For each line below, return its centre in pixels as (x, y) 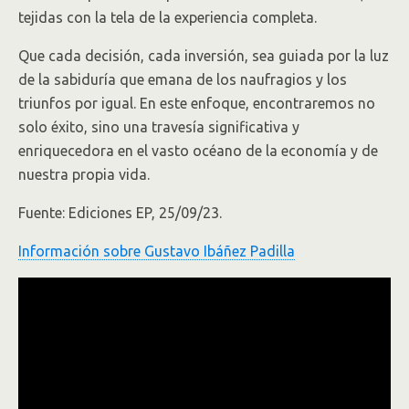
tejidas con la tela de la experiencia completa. (168, 17)
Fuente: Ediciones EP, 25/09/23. (120, 213)
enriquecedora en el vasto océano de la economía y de (198, 151)
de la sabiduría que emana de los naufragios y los (183, 79)
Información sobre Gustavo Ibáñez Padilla (157, 251)
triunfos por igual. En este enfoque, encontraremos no (197, 103)
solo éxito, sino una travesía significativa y (159, 127)
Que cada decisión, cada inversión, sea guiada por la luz (204, 56)
